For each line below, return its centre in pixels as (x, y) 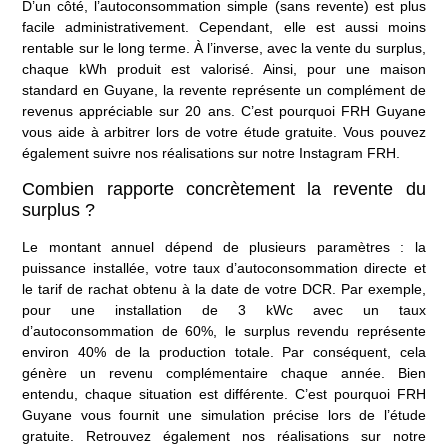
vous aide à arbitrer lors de (114, 132)
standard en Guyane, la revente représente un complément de (224, 90)
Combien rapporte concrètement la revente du (224, 188)
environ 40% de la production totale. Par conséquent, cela (224, 351)
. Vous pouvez (379, 132)
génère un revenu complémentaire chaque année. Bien (224, 372)
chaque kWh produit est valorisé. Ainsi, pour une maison (224, 69)
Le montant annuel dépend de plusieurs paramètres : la (224, 246)
